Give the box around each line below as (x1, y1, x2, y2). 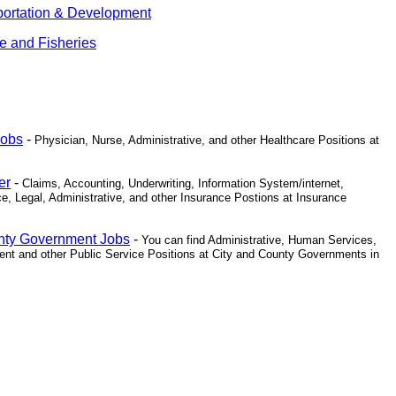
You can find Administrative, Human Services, (141, 233, 377, 247)
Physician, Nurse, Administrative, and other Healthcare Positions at (34, 133, 379, 147)
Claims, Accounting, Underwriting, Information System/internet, (22, 177, 344, 190)
